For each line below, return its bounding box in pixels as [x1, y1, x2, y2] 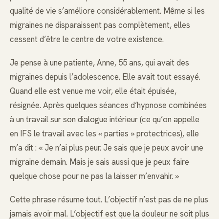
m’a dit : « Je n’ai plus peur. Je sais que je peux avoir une [10, 142, 203, 153]
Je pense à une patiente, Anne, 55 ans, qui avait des [10, 57, 189, 68]
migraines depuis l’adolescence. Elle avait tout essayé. [10, 71, 200, 82]
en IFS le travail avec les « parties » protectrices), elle [10, 128, 199, 139]
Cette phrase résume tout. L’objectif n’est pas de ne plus [10, 194, 208, 205]
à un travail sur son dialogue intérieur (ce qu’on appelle [10, 113, 199, 125]
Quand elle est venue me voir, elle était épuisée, [10, 85, 176, 96]
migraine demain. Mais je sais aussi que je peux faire [10, 156, 189, 167]
